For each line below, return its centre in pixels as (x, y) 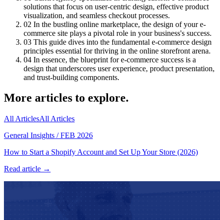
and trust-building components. (71, 77)
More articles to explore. (66, 98)
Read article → (27, 169)
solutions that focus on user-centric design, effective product (116, 6)
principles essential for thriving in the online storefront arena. (117, 51)
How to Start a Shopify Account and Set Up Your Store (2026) (101, 152)
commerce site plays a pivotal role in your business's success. (118, 33)
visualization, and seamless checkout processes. (97, 15)
